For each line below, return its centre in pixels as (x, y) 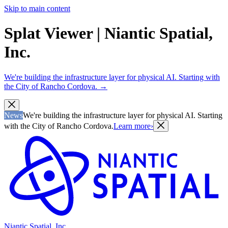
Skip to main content (37, 8)
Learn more (132, 126)
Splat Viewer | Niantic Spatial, (108, 33)
